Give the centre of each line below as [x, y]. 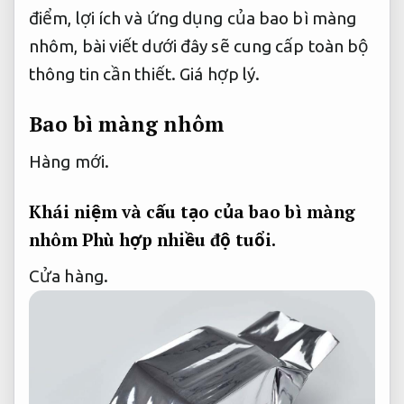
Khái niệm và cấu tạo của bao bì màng [192, 212]
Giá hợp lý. [220, 74]
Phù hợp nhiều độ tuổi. [179, 240]
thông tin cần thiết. [105, 74]
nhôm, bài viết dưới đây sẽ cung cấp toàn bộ [199, 46]
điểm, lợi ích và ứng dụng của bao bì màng [193, 18]
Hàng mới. [69, 161]
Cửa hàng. [69, 275]
